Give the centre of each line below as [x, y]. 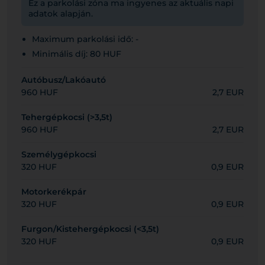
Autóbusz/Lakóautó [64, 80]
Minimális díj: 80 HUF [77, 54]
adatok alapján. [61, 14]
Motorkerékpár [54, 192]
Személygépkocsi [59, 154]
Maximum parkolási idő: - [85, 39]
